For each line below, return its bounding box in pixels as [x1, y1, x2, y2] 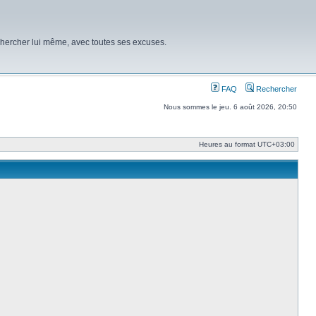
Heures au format [199, 140, 257, 148]
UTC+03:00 [257, 140, 295, 148]
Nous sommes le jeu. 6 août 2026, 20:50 [164, 103, 297, 111]
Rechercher [254, 85, 297, 93]
